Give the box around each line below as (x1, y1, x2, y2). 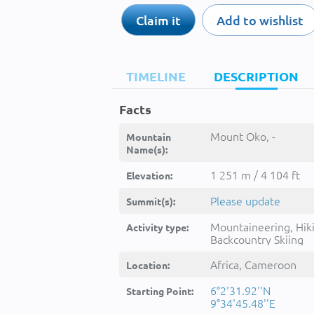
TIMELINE (126, 68, 186, 84)
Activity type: (126, 221, 189, 233)
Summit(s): (126, 195, 175, 207)
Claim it (135, 12, 181, 28)
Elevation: (126, 169, 172, 182)
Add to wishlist (216, 12, 303, 28)
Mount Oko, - (210, 128, 275, 144)
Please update (210, 193, 280, 208)
